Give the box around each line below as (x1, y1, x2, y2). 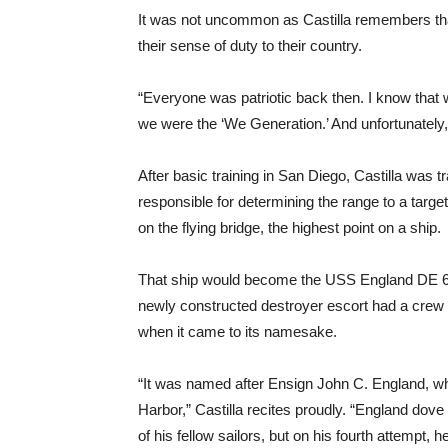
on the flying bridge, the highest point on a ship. (138, 219, 441, 236)
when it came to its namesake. (138, 323, 337, 340)
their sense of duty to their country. (138, 37, 362, 54)
